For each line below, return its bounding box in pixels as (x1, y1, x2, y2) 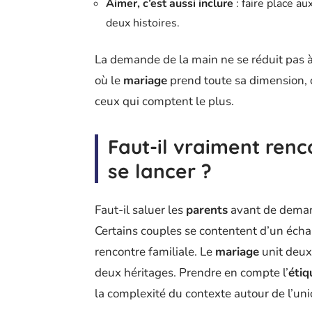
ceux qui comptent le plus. (95, 93, 234, 109)
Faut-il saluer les (95, 201, 186, 218)
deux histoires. (106, 15, 180, 31)
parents (186, 201, 228, 218)
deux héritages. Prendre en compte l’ (95, 264, 288, 281)
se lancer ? (108, 158, 212, 183)
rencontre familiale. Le (95, 243, 215, 260)
